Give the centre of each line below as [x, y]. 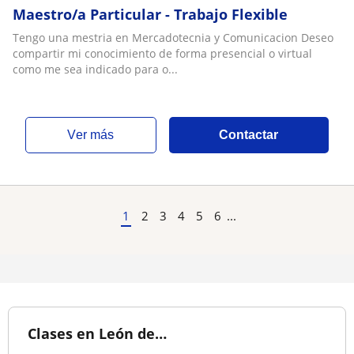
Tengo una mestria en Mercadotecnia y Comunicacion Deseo [173, 38]
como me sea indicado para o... [95, 69]
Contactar [249, 135]
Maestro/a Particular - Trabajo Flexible [150, 14]
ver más [95, 135]
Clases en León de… [97, 333]
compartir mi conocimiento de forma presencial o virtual [162, 53]
